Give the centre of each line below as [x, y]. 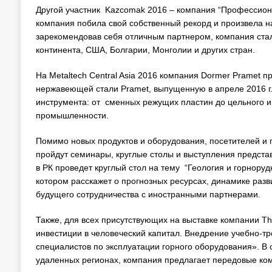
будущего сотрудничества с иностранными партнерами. [148, 194]
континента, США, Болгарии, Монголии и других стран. [145, 50]
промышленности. [72, 115]
